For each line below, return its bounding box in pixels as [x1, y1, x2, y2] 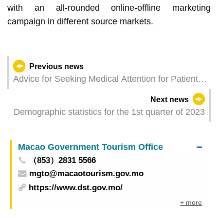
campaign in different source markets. [7, 16, 153, 26]
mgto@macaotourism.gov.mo [29, 168, 144, 178]
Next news [150, 95, 189, 104]
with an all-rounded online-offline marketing [7, 2, 211, 13]
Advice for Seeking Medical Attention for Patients [13, 73, 202, 84]
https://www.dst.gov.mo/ [29, 183, 123, 193]
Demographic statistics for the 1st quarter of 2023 [14, 107, 205, 117]
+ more [180, 198, 202, 206]
